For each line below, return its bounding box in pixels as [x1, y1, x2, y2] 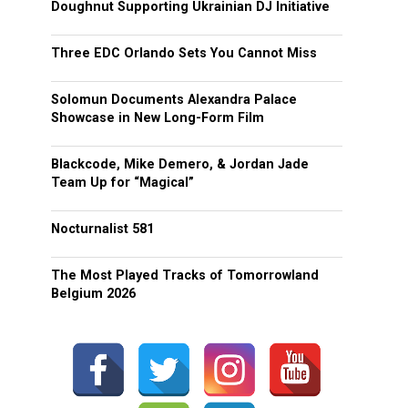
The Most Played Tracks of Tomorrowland [51, 268, 319, 283]
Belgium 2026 [51, 286, 136, 301]
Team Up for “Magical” [51, 175, 194, 190]
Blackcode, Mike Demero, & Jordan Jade [51, 157, 309, 172]
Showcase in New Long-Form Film [51, 110, 264, 126]
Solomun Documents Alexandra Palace [51, 92, 297, 107]
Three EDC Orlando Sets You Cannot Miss [51, 46, 317, 61]
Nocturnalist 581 [51, 221, 154, 237]
